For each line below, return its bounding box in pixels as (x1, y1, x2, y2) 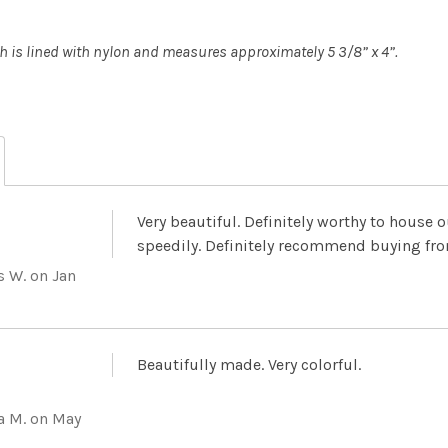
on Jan (26, 266, 77, 286)
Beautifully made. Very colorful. (137, 355, 362, 375)
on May (26, 409, 82, 429)
